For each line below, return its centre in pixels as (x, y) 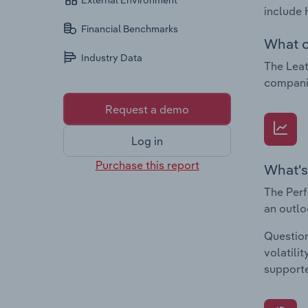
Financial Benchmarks (130, 29)
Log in (147, 141)
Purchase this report (147, 165)
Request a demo (147, 109)
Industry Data (112, 58)
